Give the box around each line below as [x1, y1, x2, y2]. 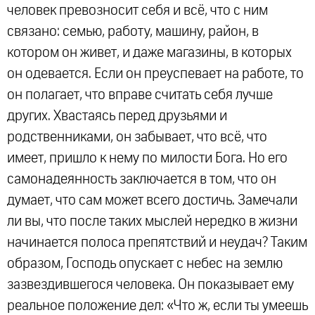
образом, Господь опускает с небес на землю [7, 257, 283, 271]
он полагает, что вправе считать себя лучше [7, 88, 273, 103]
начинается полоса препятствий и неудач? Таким [7, 236, 307, 250]
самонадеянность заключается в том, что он [7, 172, 276, 187]
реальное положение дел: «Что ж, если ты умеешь [7, 299, 308, 314]
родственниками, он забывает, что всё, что [7, 130, 267, 145]
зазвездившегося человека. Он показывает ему [7, 278, 294, 292]
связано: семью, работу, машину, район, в [7, 25, 259, 39]
